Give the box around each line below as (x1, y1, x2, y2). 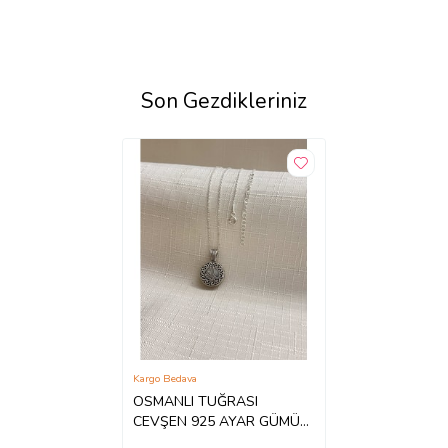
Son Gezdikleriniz (141, 87, 307, 116)
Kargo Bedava (133, 370, 198, 386)
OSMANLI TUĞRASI (133, 392, 259, 412)
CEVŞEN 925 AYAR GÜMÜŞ (133, 412, 310, 432)
